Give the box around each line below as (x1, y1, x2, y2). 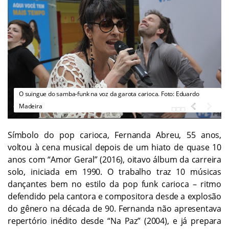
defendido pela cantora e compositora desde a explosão (8, 190, 221, 202)
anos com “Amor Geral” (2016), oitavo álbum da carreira (8, 153, 221, 165)
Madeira (19, 101, 42, 110)
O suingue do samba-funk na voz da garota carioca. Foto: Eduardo (19, 89, 199, 98)
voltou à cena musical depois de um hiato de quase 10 (8, 141, 221, 153)
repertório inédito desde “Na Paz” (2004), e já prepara (8, 215, 221, 226)
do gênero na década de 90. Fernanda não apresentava (8, 202, 221, 214)
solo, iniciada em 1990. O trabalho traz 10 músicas (8, 166, 221, 177)
